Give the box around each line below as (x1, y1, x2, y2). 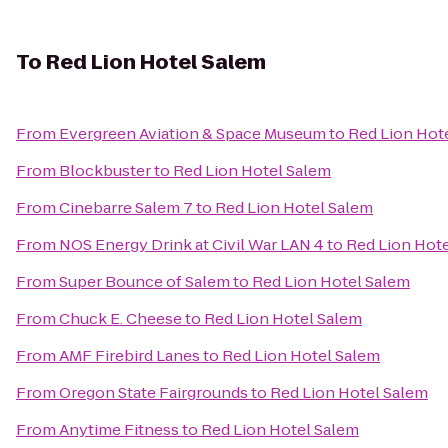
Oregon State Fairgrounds (59, 382, 248, 403)
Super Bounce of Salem (59, 271, 230, 292)
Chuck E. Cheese (59, 308, 182, 329)
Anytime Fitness (59, 419, 179, 440)
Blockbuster (59, 160, 151, 181)
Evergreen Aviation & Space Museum (59, 123, 326, 144)
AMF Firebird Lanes (59, 345, 200, 366)
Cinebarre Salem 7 (59, 197, 193, 218)
